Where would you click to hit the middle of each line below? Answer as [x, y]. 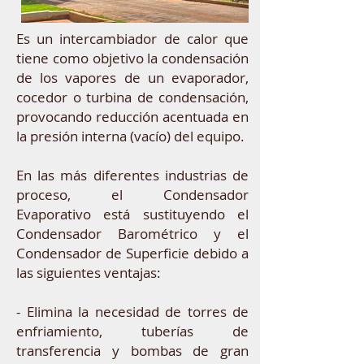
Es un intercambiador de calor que [132, 39]
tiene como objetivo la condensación [132, 58]
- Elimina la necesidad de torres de [132, 312]
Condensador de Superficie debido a [132, 253]
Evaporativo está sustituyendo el [132, 214]
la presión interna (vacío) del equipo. [130, 136]
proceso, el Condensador [132, 195]
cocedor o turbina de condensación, [132, 97]
